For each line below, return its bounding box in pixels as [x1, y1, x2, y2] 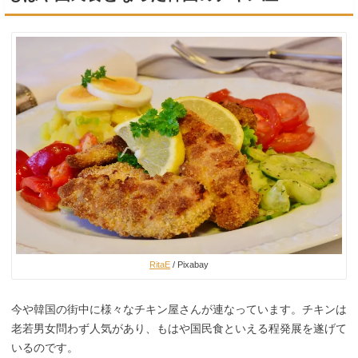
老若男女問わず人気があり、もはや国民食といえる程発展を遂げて [11, 321, 347, 335]
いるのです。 [11, 340, 78, 354]
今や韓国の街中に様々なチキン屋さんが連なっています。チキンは [11, 302, 347, 316]
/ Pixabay [170, 259, 209, 269]
